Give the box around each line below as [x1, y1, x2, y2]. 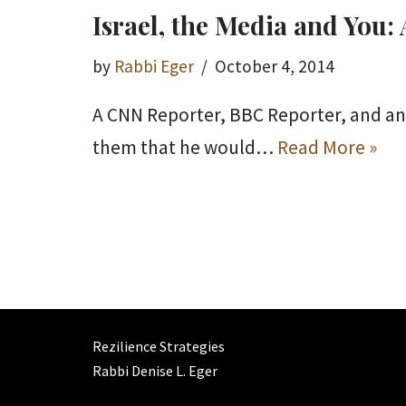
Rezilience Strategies [92, 337, 225, 356]
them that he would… [92, 135, 277, 159]
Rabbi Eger [114, 55, 194, 77]
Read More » [277, 135, 377, 159]
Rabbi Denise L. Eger [92, 362, 217, 381]
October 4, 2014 [215, 55, 334, 77]
